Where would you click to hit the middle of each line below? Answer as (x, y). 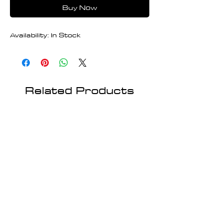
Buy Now (80, 7)
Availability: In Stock (45, 35)
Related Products (80, 90)
